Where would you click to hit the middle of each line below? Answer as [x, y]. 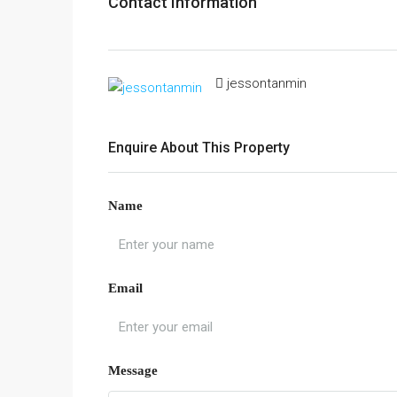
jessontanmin [267, 83]
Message [133, 370]
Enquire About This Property [199, 148]
